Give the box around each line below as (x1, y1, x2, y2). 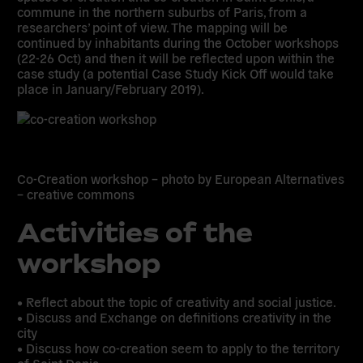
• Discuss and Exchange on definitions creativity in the (17, 309, 332, 326)
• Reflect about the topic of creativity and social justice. (17, 293, 337, 310)
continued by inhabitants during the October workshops (17, 34, 340, 51)
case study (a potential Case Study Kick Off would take (17, 65, 335, 82)
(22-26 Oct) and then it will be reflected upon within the (17, 49, 335, 66)
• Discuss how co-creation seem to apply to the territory (17, 340, 340, 357)
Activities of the (17, 216, 254, 248)
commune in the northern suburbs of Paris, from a (17, 3, 308, 20)
